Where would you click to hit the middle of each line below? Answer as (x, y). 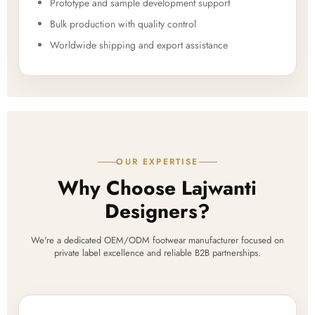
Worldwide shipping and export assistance (139, 45)
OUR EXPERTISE (157, 162)
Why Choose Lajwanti (157, 188)
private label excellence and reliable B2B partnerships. (157, 253)
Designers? (157, 212)
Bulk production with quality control (123, 24)
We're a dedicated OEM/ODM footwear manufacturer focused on (157, 240)
